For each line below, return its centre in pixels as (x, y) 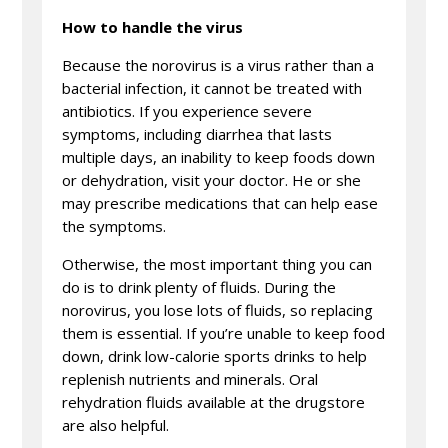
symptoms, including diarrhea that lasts (197, 133)
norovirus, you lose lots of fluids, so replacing (218, 309)
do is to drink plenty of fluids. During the (199, 286)
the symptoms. (114, 225)
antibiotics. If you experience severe (187, 110)
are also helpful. (116, 424)
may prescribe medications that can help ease (220, 202)
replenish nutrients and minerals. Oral (190, 378)
